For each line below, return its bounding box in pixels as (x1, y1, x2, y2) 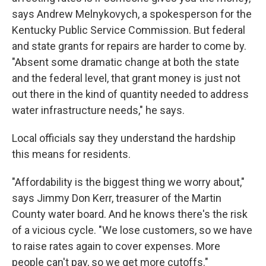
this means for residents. (12, 148, 131, 161)
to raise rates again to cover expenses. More (12, 240, 220, 253)
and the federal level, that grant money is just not (12, 72, 240, 85)
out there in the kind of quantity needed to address (12, 88, 249, 101)
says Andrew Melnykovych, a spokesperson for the (12, 8, 252, 21)
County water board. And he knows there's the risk (12, 208, 248, 221)
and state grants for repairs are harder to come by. (12, 40, 246, 53)
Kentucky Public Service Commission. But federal (12, 24, 245, 37)
